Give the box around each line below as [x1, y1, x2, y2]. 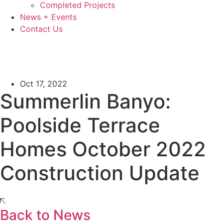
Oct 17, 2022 [20, 79, 67, 89]
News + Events [20, 12, 77, 22]
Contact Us [20, 24, 63, 34]
